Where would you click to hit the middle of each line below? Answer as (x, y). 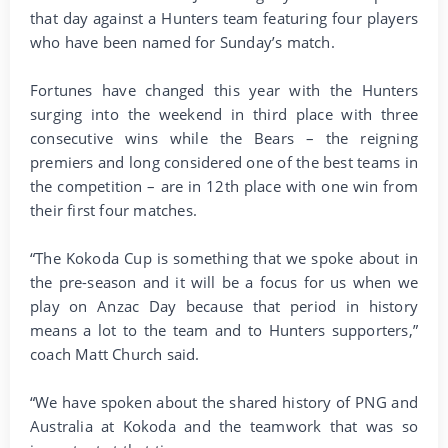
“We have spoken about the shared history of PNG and (224, 401)
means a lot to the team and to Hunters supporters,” (224, 329)
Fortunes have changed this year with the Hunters (224, 89)
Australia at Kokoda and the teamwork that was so (224, 425)
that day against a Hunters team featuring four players (224, 17)
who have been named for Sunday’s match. (182, 41)
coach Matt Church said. (115, 353)
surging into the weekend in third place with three (224, 113)
